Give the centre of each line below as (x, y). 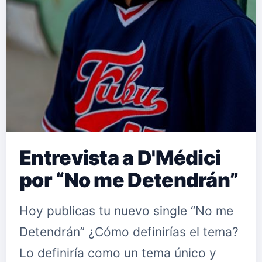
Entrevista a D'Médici (120, 158)
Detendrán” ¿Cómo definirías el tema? (129, 232)
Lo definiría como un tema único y (118, 253)
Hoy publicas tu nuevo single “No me (126, 211)
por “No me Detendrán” (129, 180)
